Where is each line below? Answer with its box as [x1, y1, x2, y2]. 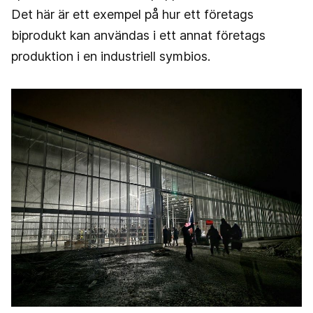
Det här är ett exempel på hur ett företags [11, 7, 254, 22]
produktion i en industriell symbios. [11, 49, 210, 64]
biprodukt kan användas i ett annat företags [11, 28, 265, 43]
